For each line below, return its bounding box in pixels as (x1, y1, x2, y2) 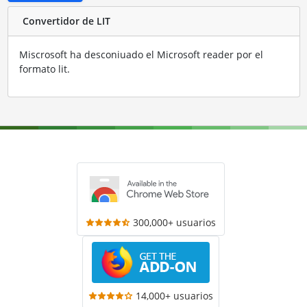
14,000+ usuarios (136, 288, 213, 302)
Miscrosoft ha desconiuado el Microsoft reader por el (19, 47, 263, 61)
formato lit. (19, 62, 70, 75)
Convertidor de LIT (22, 14, 110, 28)
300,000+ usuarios (132, 215, 216, 229)
